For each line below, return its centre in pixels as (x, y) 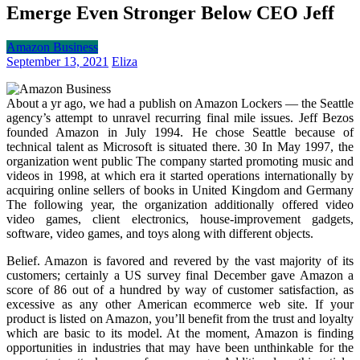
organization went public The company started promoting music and (180, 161)
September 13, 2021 (57, 61)
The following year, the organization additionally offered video (180, 204)
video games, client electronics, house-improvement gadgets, (180, 219)
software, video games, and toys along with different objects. (160, 233)
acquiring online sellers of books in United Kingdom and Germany (180, 190)
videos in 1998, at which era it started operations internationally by (180, 175)
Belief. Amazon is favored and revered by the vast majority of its (180, 260)
